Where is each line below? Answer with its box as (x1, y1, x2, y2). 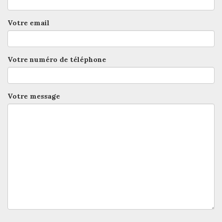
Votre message (7, 92, 60, 101)
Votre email (7, 18, 50, 27)
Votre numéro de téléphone (7, 55, 106, 64)
